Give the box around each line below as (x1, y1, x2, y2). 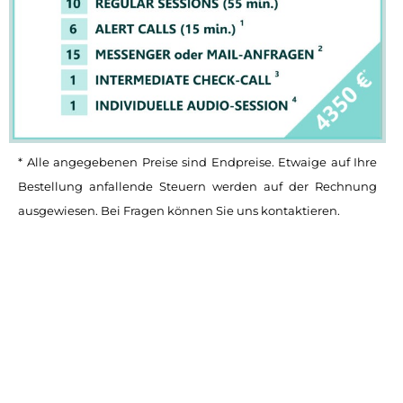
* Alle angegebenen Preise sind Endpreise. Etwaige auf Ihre (18, 155, 378, 170)
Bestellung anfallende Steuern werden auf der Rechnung (18, 179, 378, 194)
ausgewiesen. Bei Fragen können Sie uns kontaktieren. (18, 203, 340, 219)
